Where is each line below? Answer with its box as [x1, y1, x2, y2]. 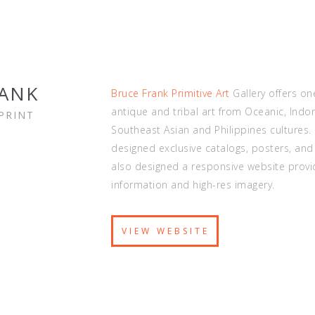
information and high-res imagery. [111, 178, 275, 191]
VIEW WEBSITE [122, 225, 210, 237]
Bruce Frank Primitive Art [111, 86, 230, 100]
